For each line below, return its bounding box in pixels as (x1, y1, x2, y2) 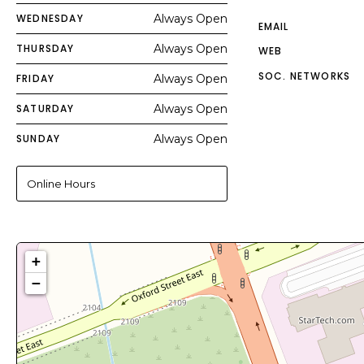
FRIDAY (16, 71, 55, 85)
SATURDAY (16, 102, 75, 115)
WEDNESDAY (16, 11, 84, 25)
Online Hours (27, 177, 95, 190)
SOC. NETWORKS (258, 69, 351, 83)
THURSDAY (16, 41, 75, 55)
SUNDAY (16, 132, 61, 145)
